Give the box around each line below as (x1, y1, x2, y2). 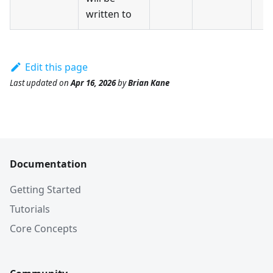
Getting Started (10, 183, 81, 196)
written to (86, 7, 132, 21)
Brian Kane (128, 77, 169, 88)
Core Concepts (10, 222, 77, 235)
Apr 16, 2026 (71, 77, 116, 88)
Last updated (10, 77, 57, 88)
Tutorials (10, 202, 50, 216)
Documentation (10, 157, 87, 171)
